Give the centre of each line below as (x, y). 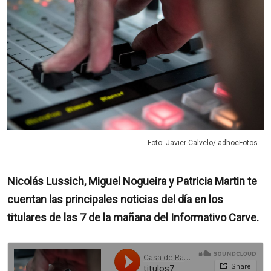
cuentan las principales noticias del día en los (115, 200)
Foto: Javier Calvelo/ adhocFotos (203, 143)
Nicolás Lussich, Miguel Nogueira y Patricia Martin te (132, 181)
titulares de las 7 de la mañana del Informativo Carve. (133, 218)
